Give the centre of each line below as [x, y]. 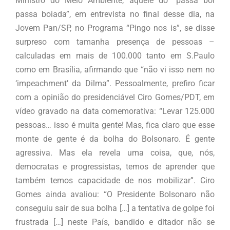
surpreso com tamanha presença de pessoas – [115, 42]
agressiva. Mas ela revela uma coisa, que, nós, [115, 153]
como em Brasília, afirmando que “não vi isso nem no [115, 70]
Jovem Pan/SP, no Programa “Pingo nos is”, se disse [115, 28]
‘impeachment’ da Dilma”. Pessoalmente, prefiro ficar [115, 84]
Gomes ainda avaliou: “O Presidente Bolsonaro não [115, 195]
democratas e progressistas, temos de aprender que [115, 167]
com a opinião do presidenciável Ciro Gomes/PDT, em [115, 98]
